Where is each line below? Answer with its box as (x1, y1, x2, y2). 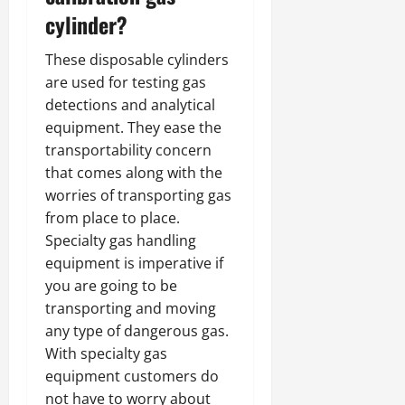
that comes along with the (45, 162, 222, 183)
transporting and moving (45, 297, 216, 318)
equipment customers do (45, 365, 219, 386)
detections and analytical (45, 94, 215, 115)
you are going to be (45, 275, 177, 296)
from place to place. (45, 207, 180, 228)
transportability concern (45, 139, 212, 160)
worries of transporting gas (45, 184, 231, 205)
